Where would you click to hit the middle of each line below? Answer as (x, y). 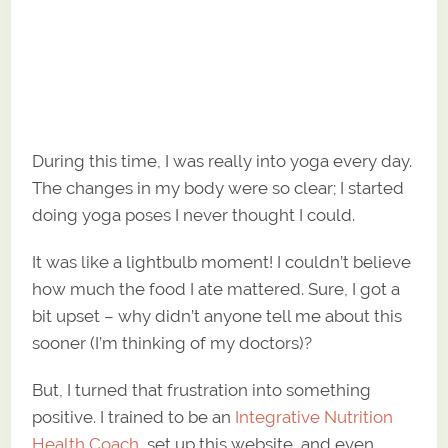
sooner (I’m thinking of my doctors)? (174, 342)
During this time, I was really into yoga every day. (222, 160)
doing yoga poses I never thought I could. (196, 214)
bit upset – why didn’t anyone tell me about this (217, 315)
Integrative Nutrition (314, 416)
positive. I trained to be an (134, 416)
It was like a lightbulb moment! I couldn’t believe (222, 261)
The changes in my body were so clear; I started (218, 187)
